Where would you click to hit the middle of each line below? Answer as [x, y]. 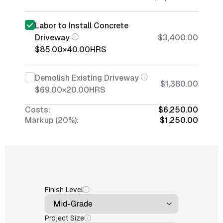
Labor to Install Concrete [82, 26]
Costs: [38, 110]
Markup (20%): [52, 120]
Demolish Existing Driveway [87, 78]
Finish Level [64, 190]
